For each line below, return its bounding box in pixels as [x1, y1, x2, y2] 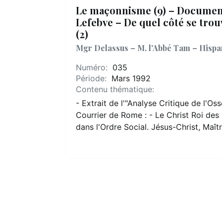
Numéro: [76, 62, 110, 72]
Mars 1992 [109, 73, 151, 83]
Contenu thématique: [76, 84, 154, 94]
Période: [76, 73, 109, 83]
